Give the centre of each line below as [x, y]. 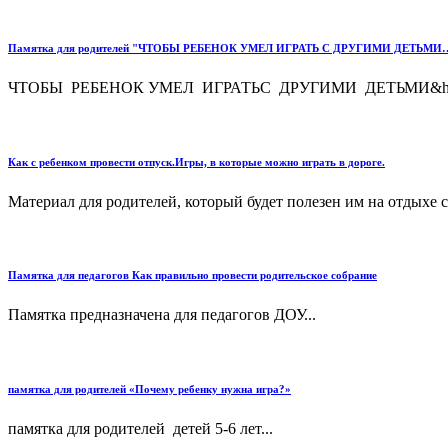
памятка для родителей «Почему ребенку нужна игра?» [149, 389]
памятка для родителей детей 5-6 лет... [140, 429]
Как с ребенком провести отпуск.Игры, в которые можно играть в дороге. [196, 161]
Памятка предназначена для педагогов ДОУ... [162, 315]
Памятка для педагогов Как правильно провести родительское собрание [192, 275]
